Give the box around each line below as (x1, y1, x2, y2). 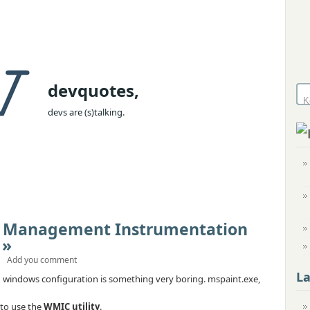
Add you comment (7, 254, 77, 266)
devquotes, (48, 79, 139, 102)
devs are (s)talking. (48, 106, 125, 118)
